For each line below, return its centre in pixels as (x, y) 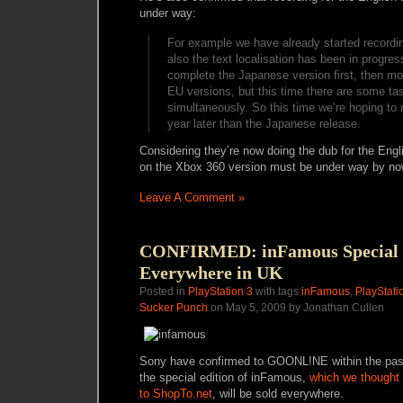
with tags (277, 291)
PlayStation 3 (220, 291)
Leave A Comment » (192, 197)
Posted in (164, 291)
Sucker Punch (174, 308)
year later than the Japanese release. (264, 124)
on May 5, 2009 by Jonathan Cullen (296, 308)
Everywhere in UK (211, 273)
